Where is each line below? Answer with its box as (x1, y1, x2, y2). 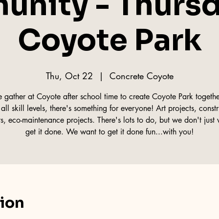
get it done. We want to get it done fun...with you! (25, 126, 194, 137)
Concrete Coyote (109, 69, 174, 82)
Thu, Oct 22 (45, 69, 93, 82)
